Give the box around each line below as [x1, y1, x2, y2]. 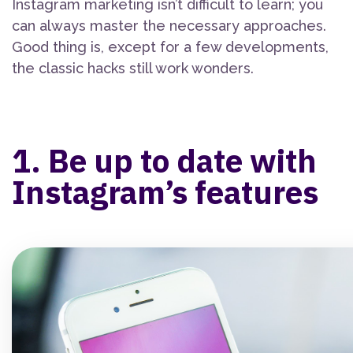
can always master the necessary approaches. [12, 17, 326, 35]
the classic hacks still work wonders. [12, 60, 254, 77]
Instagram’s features [12, 172, 318, 214]
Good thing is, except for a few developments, [12, 39, 329, 56]
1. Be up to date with [12, 140, 317, 182]
